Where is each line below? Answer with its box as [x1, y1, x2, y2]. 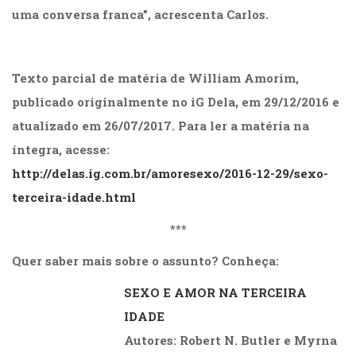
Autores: [124, 332, 176, 349]
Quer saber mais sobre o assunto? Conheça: [12, 253, 279, 269]
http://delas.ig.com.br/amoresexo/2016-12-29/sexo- [12, 165, 328, 182]
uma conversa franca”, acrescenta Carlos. [12, 6, 269, 23]
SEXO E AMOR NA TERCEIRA [124, 284, 307, 301]
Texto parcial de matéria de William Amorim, [12, 70, 299, 87]
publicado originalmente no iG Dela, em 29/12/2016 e [12, 94, 339, 110]
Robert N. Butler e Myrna [176, 332, 337, 349]
